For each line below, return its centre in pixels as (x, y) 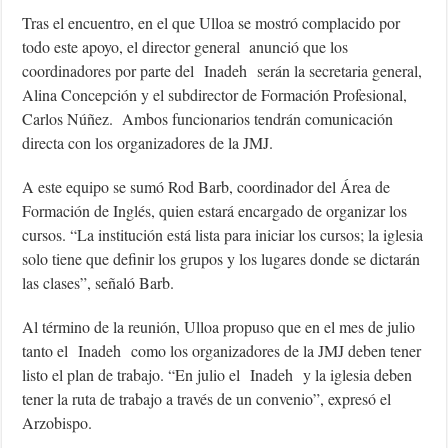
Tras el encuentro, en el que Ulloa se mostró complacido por (211, 22)
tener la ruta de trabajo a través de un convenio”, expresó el (207, 398)
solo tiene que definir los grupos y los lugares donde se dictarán (221, 258)
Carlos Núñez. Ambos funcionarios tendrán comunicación (208, 118)
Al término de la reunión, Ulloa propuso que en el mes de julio (219, 326)
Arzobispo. (57, 422)
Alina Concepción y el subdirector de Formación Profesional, (215, 94)
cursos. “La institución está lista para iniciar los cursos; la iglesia (223, 234)
